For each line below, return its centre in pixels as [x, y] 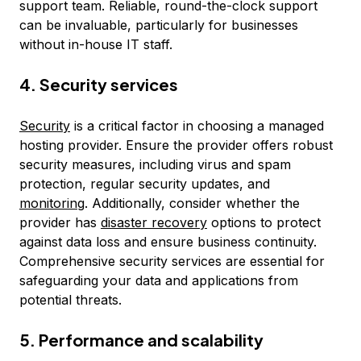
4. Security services [99, 84]
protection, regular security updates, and [145, 184]
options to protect [264, 222]
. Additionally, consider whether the [192, 203]
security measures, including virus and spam [155, 164]
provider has [60, 222]
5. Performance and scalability [141, 340]
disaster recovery [154, 222]
